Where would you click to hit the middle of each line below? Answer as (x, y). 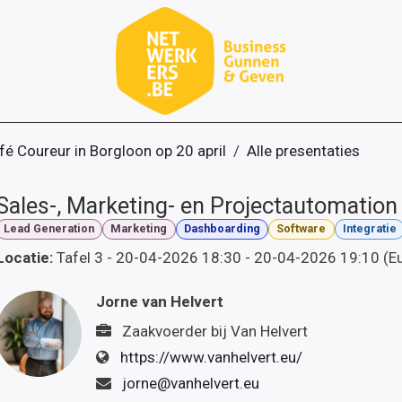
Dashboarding (222, 229)
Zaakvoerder (164, 331)
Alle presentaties (303, 151)
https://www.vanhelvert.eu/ (211, 357)
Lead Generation (48, 229)
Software (301, 229)
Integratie (370, 229)
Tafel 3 (79, 257)
